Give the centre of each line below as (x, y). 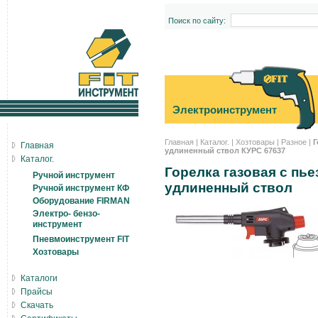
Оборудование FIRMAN (81, 201)
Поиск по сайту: (197, 21)
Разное (294, 142)
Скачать (37, 305)
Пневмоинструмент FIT (81, 239)
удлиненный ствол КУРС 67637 (225, 150)
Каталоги (39, 278)
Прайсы (37, 292)
